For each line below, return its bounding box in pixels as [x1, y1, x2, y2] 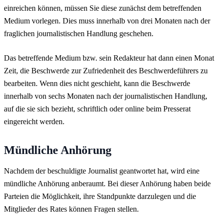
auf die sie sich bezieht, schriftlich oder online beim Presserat [4, 104, 191, 113]
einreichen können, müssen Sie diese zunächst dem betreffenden [4, 3, 201, 12]
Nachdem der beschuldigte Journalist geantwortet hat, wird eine [4, 166, 199, 175]
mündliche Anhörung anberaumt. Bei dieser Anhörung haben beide [4, 179, 211, 188]
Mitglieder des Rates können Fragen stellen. [4, 204, 139, 213]
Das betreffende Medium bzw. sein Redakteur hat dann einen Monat [4, 53, 214, 62]
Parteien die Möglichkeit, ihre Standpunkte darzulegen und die [4, 192, 196, 200]
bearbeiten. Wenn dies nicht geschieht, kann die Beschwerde [4, 79, 190, 88]
